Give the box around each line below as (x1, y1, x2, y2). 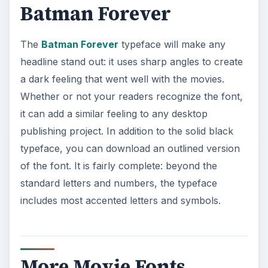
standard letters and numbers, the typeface (20, 176, 217, 189)
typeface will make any (118, 38, 226, 50)
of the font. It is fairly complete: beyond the (20, 159, 217, 172)
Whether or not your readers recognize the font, (20, 90, 243, 102)
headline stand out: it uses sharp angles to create (20, 55, 243, 68)
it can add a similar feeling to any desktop (20, 107, 208, 120)
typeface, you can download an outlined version (20, 142, 240, 154)
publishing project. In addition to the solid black (20, 124, 233, 137)
